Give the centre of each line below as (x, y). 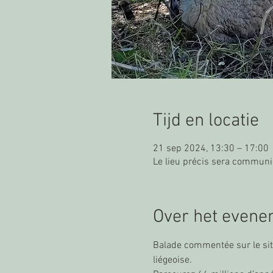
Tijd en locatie (206, 121)
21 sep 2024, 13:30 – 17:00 (211, 149)
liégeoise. (172, 260)
